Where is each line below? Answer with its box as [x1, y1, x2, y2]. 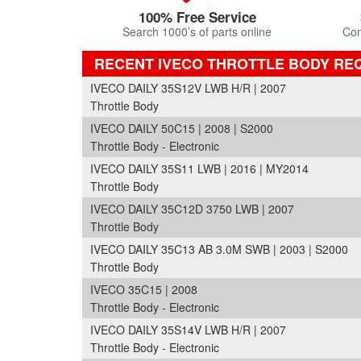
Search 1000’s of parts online [122, 23, 272, 39]
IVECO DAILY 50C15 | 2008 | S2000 [90, 120, 273, 136]
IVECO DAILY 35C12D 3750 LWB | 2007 [90, 201, 294, 217]
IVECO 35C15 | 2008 [90, 281, 197, 297]
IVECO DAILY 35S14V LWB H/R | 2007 [90, 322, 286, 338]
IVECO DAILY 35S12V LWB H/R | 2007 [90, 80, 286, 96]
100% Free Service [138, 7, 256, 27]
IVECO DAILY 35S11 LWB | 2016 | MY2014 [90, 160, 309, 176]
